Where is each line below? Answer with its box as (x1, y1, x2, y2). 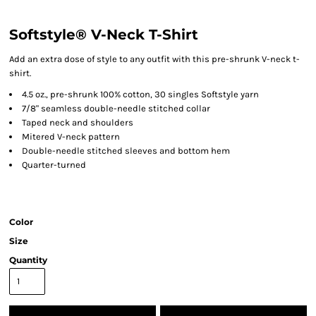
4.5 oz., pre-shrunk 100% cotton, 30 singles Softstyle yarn (22, 89, 259, 99)
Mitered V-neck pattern (22, 131, 120, 142)
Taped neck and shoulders (22, 117, 133, 128)
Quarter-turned (22, 159, 86, 170)
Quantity (9, 255, 47, 265)
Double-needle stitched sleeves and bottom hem (22, 145, 230, 156)
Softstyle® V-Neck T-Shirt (9, 26, 198, 43)
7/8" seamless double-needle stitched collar (22, 103, 210, 114)
